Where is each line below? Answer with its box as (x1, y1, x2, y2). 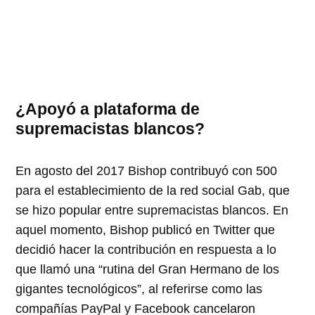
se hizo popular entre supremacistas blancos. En (15, 202, 289, 217)
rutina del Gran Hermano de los (103, 262, 280, 276)
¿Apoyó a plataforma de (15, 99, 200, 118)
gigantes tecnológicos (15, 281, 138, 296)
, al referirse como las (141, 281, 263, 296)
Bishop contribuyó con (124, 163, 257, 178)
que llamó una (15, 262, 99, 276)
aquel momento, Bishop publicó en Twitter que (15, 222, 276, 237)
